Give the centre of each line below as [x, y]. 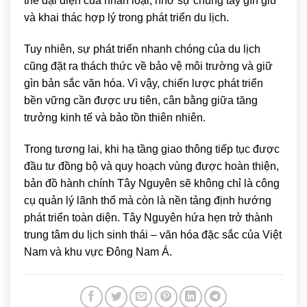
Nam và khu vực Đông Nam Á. [98, 251]
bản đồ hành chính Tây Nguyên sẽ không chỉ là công [152, 183]
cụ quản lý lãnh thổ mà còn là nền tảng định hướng [148, 200]
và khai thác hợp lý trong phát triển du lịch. [126, 18]
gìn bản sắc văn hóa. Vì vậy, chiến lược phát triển [144, 83]
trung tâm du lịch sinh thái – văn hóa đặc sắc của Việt [153, 234]
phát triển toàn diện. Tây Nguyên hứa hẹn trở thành [148, 217]
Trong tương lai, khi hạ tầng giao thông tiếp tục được [152, 149]
